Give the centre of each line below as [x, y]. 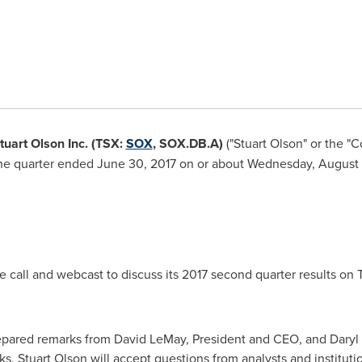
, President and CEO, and [257, 339]
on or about [211, 163]
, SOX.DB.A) [187, 143]
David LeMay [149, 339]
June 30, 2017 [136, 163]
